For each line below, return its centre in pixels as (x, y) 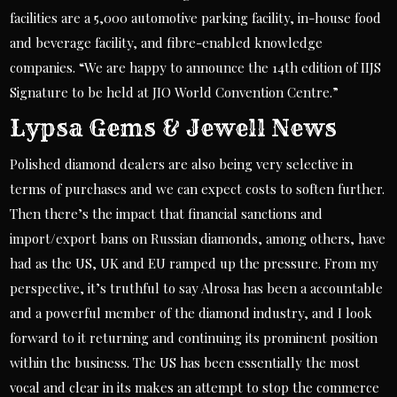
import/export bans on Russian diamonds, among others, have (198, 238)
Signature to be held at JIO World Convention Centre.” (175, 92)
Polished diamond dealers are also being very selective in (182, 164)
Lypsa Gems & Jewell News (174, 128)
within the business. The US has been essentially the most (185, 362)
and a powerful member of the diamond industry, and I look (191, 313)
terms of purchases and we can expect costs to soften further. (198, 189)
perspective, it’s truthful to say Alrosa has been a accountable (197, 288)
